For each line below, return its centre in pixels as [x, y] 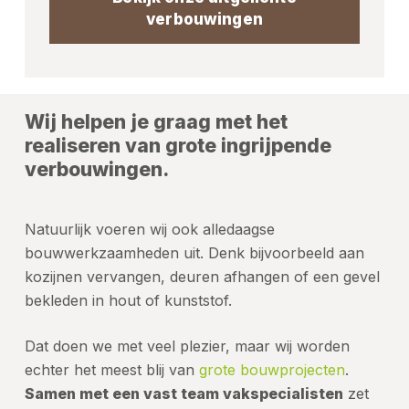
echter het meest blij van [111, 370]
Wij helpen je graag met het [156, 122]
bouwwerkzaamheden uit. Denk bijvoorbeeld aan [194, 253]
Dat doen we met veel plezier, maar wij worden [187, 346]
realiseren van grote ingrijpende [178, 146]
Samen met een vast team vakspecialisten [184, 394]
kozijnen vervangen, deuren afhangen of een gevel [202, 277]
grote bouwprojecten [272, 370]
